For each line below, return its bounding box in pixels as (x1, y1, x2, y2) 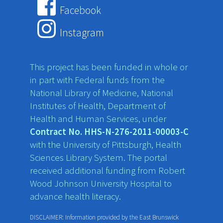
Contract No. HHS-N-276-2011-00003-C (29, 125, 189, 137)
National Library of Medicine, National (29, 87, 173, 99)
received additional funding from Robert (29, 164, 185, 176)
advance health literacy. (29, 190, 121, 202)
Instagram (58, 26, 105, 40)
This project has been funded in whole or (29, 61, 188, 73)
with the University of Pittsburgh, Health (29, 138, 181, 150)
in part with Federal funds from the (29, 74, 165, 86)
